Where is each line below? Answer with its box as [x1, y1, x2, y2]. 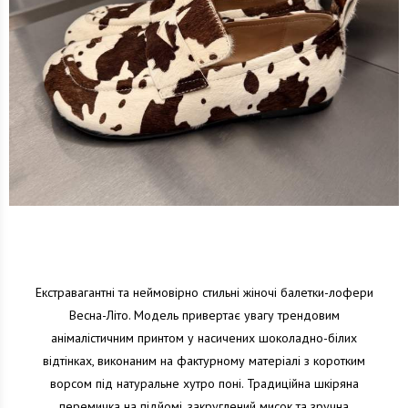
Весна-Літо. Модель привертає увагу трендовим [68, 307, 340, 323]
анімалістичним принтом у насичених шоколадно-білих [51, 330, 357, 346]
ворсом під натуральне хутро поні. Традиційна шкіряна [49, 375, 359, 392]
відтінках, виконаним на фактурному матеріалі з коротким [43, 352, 365, 369]
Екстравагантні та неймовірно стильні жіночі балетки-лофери [35, 284, 373, 301]
